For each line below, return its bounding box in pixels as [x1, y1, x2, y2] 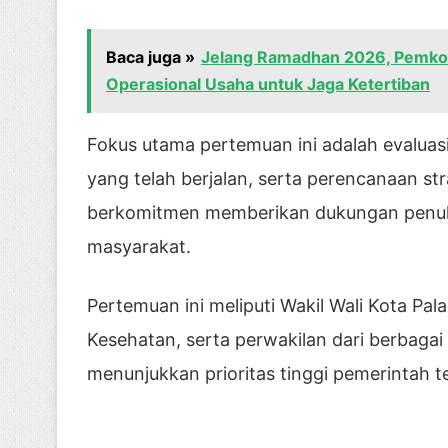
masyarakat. [87, 235, 191, 257]
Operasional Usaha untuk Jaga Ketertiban [106, 73, 430, 94]
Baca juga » [106, 46, 195, 67]
